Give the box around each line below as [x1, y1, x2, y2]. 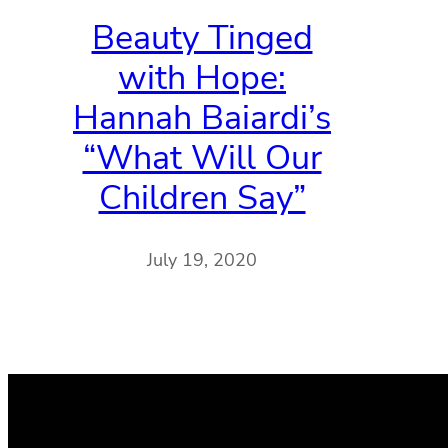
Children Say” [98, 174, 306, 221]
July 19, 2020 [147, 248, 257, 273]
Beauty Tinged [91, 14, 313, 61]
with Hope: [118, 54, 286, 101]
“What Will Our [82, 134, 322, 181]
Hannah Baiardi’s [73, 94, 331, 141]
